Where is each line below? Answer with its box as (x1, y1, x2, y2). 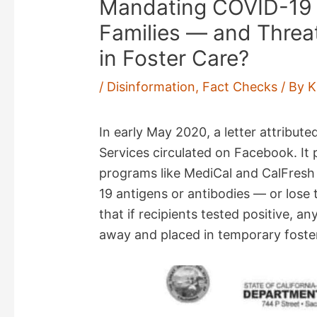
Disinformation (107, 79, 196, 95)
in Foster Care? (99, 45, 250, 71)
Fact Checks (202, 79, 278, 95)
